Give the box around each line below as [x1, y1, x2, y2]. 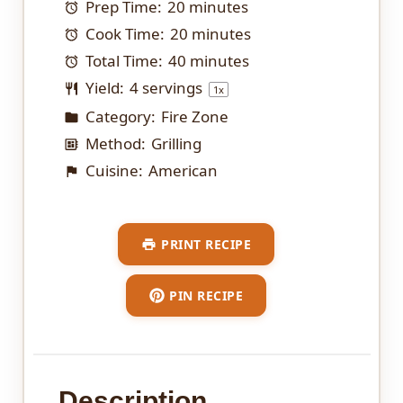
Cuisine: [81, 159, 143, 181]
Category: [81, 105, 156, 127]
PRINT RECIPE [161, 236, 252, 254]
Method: [81, 132, 146, 154]
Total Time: [81, 49, 163, 71]
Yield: [81, 76, 124, 98]
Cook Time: [81, 22, 165, 44]
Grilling [151, 132, 202, 154]
